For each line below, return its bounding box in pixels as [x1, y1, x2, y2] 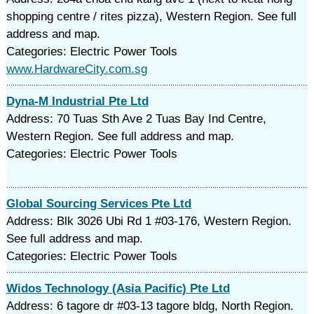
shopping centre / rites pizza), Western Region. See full [6, 10, 296, 23]
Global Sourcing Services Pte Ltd [6, 197, 191, 210]
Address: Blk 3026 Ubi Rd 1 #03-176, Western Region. [6, 214, 292, 228]
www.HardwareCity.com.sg [6, 62, 147, 76]
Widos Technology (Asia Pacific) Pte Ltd [6, 282, 230, 295]
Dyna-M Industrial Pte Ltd [6, 95, 149, 108]
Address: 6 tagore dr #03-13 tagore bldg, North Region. [6, 299, 294, 313]
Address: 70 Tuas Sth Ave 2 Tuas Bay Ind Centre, [6, 112, 266, 125]
